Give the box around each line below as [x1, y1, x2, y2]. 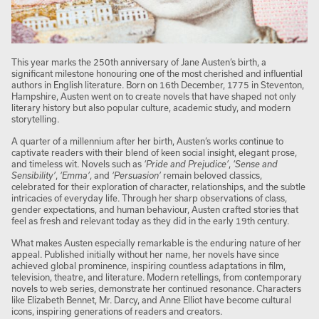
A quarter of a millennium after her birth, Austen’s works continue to [11, 136, 283, 147]
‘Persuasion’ [112, 170, 161, 181]
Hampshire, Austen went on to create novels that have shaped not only [11, 91, 296, 102]
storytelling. [11, 114, 59, 125]
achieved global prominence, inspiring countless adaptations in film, [11, 261, 286, 271]
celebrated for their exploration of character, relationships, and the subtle [11, 182, 305, 192]
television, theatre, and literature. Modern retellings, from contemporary [11, 272, 302, 283]
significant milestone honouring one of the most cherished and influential [11, 68, 303, 79]
